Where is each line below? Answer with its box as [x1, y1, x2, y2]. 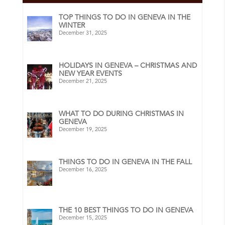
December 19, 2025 [59, 127, 107, 133]
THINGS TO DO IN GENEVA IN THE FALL [59, 158, 192, 166]
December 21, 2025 [59, 78, 107, 84]
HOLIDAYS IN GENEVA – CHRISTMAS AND [59, 62, 197, 69]
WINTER [59, 22, 85, 29]
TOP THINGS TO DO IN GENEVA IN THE [59, 14, 191, 21]
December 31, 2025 [59, 30, 107, 36]
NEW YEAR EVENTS [59, 70, 123, 77]
